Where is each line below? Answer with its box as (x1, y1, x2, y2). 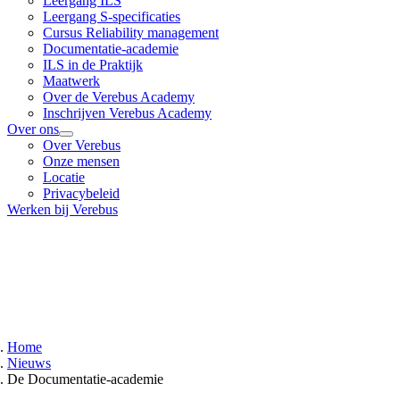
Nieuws (7, 355, 51, 371)
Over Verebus (43, 137, 121, 153)
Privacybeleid (43, 186, 120, 201)
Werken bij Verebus (7, 202, 118, 217)
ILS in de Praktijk (43, 57, 143, 72)
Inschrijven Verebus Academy (43, 105, 212, 121)
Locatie (43, 170, 85, 185)
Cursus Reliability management (43, 25, 219, 40)
